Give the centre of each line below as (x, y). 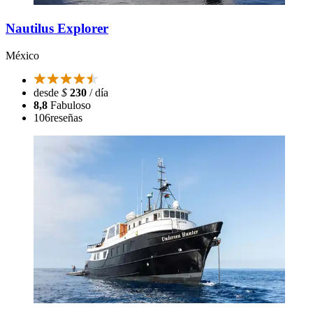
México (22, 55)
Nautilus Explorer (57, 29)
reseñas (66, 117)
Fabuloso (71, 105)
